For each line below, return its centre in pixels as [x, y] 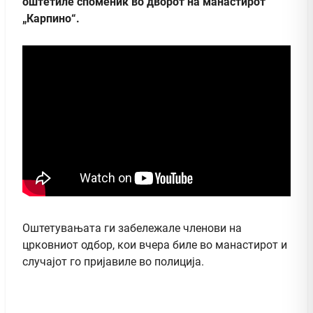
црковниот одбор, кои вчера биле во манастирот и [155, 245]
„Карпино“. [51, 18]
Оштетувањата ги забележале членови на [132, 228]
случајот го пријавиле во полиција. [113, 261]
